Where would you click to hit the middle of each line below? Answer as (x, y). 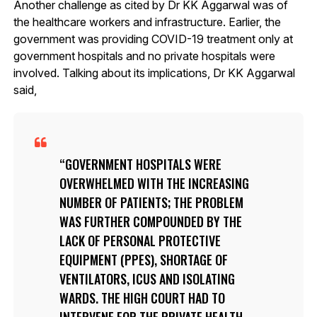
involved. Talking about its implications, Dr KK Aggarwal (154, 73)
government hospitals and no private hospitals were (144, 56)
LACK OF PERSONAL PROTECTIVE (140, 240)
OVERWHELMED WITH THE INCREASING (154, 183)
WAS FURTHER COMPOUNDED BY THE (150, 221)
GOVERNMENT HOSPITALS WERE (143, 164)
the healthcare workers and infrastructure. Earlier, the (147, 22)
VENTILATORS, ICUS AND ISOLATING (147, 278)
